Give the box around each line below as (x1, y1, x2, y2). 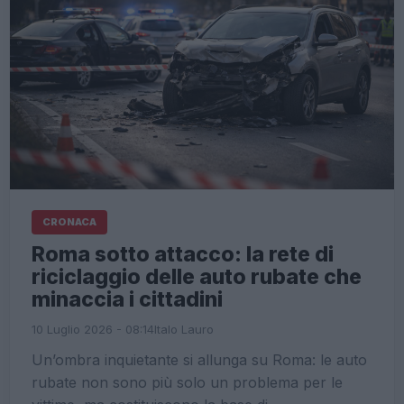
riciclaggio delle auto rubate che (32, 264, 362, 289)
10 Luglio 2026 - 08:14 (32, 322, 154, 336)
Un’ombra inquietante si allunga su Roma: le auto (32, 351, 367, 369)
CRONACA (42, 216, 96, 228)
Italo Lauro (154, 322, 214, 336)
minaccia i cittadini (32, 287, 223, 312)
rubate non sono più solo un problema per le (32, 373, 343, 391)
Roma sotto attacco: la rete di (32, 242, 334, 267)
